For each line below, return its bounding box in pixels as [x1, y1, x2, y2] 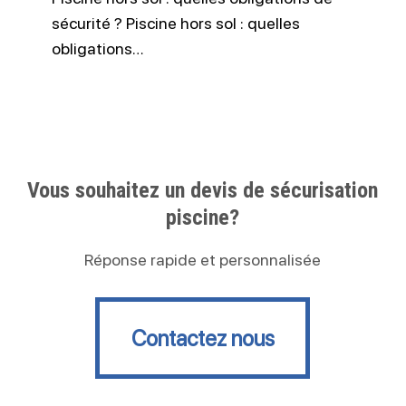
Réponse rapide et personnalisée [84, 249, 322, 269]
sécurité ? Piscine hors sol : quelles [51, 13, 300, 33]
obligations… [51, 38, 144, 58]
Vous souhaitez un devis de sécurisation [27, 177, 379, 203]
